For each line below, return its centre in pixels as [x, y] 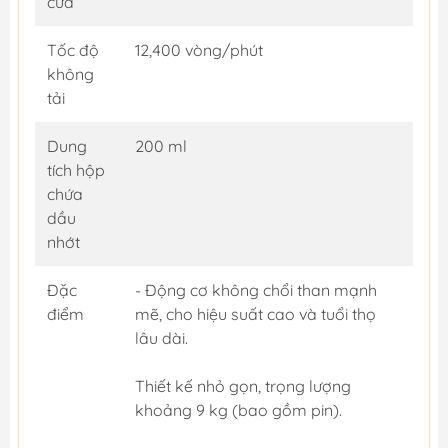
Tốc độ [73, 49]
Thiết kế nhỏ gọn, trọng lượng [243, 385]
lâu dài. [161, 337]
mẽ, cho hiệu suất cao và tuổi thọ [255, 313]
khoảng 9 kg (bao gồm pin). [238, 409]
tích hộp [76, 169]
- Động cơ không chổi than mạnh [256, 289]
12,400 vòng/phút [199, 49]
